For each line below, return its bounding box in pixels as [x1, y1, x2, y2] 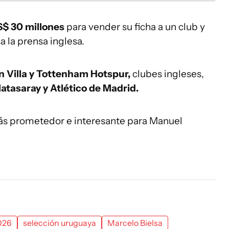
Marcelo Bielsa [107, 218, 163, 228]
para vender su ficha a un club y [64, 21, 205, 33]
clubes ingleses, [130, 68, 204, 80]
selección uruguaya [23, 218, 96, 228]
